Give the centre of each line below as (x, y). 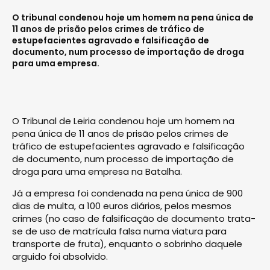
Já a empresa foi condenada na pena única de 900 (127, 193)
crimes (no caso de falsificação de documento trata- (134, 218)
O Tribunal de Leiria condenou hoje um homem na (123, 121)
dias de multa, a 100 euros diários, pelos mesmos (122, 206)
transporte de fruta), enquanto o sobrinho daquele (127, 243)
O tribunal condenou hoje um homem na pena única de (133, 17)
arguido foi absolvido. (60, 256)
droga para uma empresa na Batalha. (97, 171)
